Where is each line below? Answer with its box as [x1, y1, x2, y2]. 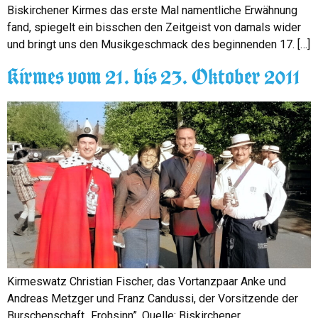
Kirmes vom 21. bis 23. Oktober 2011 [7, 65, 302, 89]
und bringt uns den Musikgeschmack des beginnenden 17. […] [7, 37, 310, 51]
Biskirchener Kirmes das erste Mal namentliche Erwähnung [7, 3, 297, 17]
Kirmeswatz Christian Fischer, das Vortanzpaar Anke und [7, 275, 286, 289]
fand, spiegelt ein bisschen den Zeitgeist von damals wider [7, 20, 301, 34]
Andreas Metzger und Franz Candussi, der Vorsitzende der [7, 292, 298, 306]
